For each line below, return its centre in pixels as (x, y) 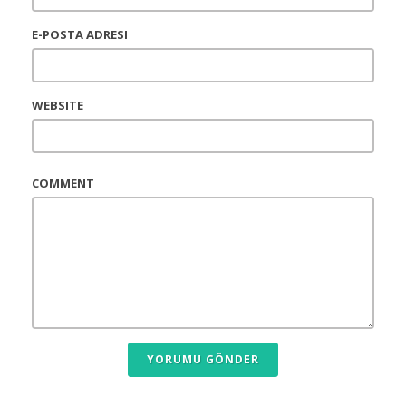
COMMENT (63, 183)
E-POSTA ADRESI (80, 34)
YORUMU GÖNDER (203, 359)
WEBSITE (58, 105)
